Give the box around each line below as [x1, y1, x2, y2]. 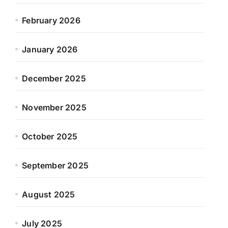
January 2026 [22, 44, 78, 54]
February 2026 [22, 15, 80, 25]
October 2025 [22, 131, 78, 141]
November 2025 [22, 102, 87, 112]
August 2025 [22, 189, 75, 199]
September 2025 [22, 160, 89, 170]
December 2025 [22, 73, 86, 83]
